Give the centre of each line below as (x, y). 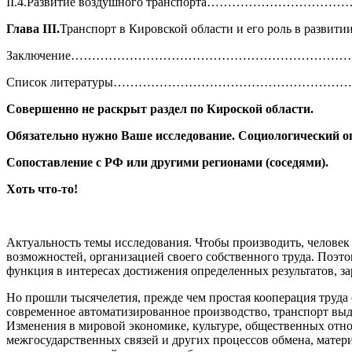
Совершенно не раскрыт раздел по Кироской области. (160, 109)
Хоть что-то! (42, 189)
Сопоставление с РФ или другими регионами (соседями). (167, 162)
